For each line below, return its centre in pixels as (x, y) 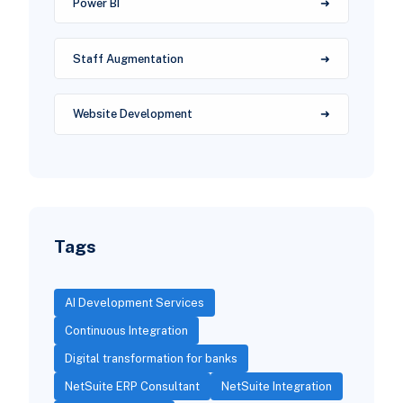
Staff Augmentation (128, 58)
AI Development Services (134, 302)
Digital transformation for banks (151, 358)
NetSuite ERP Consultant (132, 386)
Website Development (132, 114)
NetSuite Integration (276, 386)
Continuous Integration (126, 330)
